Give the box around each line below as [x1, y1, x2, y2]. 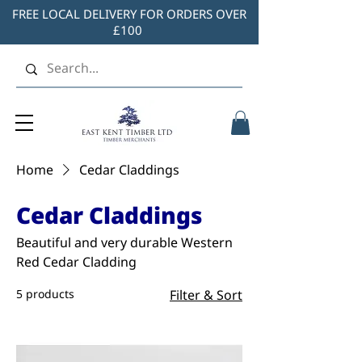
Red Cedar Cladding [16, 252, 137, 271]
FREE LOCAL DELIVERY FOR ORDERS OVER [12, 6, 246, 22]
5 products [16, 285, 74, 301]
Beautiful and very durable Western [16, 233, 233, 251]
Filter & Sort [170, 285, 242, 304]
